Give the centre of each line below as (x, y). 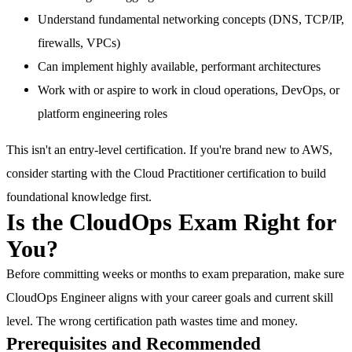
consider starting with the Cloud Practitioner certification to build (166, 173)
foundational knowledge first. (79, 196)
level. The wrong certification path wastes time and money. (152, 321)
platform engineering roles (103, 113)
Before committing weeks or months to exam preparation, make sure (175, 273)
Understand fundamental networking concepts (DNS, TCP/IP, (191, 19)
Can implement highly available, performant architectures (179, 66)
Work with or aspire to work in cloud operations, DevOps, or (189, 90)
